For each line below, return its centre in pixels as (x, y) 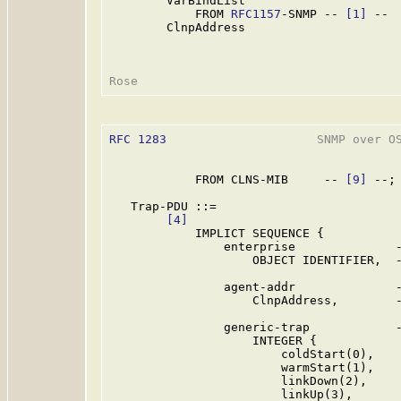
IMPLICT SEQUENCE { (217, 233)
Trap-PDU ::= (163, 206)
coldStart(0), (242, 354)
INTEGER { (213, 341)
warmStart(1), (242, 367)
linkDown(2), (238, 381)
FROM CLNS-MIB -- (227, 179)
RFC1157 (256, 14)
